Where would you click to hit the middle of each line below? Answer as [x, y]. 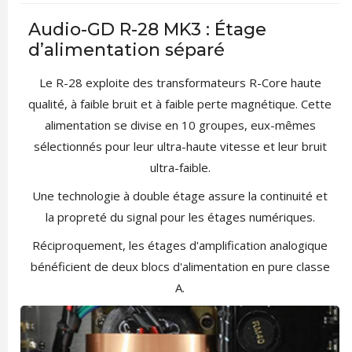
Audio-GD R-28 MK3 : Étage [147, 29]
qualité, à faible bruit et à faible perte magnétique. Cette [180, 103]
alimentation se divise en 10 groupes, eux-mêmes [180, 125]
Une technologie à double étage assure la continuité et [180, 195]
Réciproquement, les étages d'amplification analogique [180, 245]
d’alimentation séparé [126, 49]
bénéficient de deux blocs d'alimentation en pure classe [180, 266]
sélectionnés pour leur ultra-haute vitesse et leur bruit [180, 146]
